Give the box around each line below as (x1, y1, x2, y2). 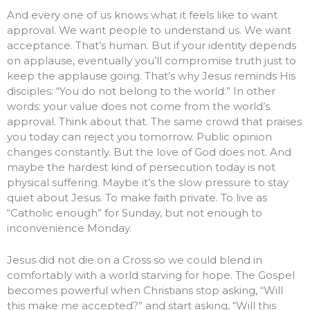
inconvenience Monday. (7, 221, 131, 235)
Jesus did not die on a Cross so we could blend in (7, 253, 262, 267)
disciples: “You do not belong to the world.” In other (7, 84, 275, 98)
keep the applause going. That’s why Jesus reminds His (7, 69, 295, 83)
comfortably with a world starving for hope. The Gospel (7, 268, 295, 282)
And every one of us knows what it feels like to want (7, 8, 277, 22)
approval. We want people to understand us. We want (7, 24, 291, 37)
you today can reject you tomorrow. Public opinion (7, 130, 272, 144)
